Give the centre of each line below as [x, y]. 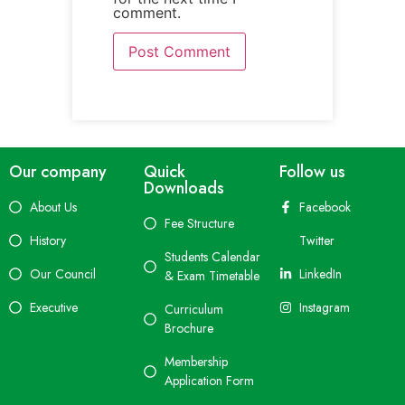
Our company [58, 171]
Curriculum [193, 309]
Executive [53, 307]
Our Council [62, 273]
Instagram [325, 307]
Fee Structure [199, 223]
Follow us [312, 171]
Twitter [317, 240]
